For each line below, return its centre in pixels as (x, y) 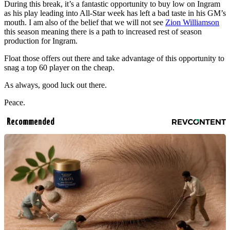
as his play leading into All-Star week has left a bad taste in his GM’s (115, 13)
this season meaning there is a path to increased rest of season (103, 31)
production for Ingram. (41, 41)
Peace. (15, 102)
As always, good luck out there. (55, 85)
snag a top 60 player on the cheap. (59, 67)
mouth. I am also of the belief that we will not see (85, 22)
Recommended (31, 122)
